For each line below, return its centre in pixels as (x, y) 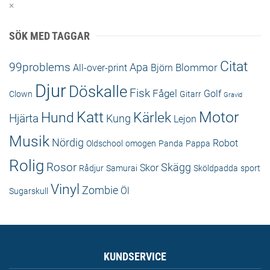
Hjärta (24, 118)
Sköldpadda (216, 168)
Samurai (122, 168)
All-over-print (100, 68)
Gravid (233, 95)
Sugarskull (29, 191)
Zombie (100, 190)
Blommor (196, 67)
